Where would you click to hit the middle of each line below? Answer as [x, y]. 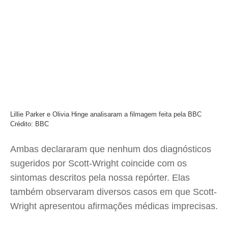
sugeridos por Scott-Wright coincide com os [98, 163]
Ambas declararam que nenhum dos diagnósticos [111, 149]
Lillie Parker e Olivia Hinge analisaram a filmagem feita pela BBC [106, 114]
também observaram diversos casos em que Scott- [113, 192]
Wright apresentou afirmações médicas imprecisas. [114, 206]
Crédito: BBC [30, 124]
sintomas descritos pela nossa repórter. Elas [100, 178]
